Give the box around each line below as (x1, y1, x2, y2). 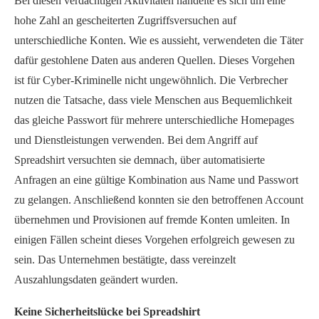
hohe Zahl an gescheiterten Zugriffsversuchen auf (14, 14, 236, 26)
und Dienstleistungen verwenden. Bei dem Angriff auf (14, 133, 258, 146)
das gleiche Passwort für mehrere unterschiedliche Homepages (14, 113, 294, 126)
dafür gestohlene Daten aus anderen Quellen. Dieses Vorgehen (14, 53, 295, 66)
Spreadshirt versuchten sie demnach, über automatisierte (14, 153, 265, 166)
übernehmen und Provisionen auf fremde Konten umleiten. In (14, 213, 290, 226)
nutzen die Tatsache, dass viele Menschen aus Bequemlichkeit (14, 93, 292, 106)
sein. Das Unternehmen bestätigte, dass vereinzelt (14, 253, 236, 266)
